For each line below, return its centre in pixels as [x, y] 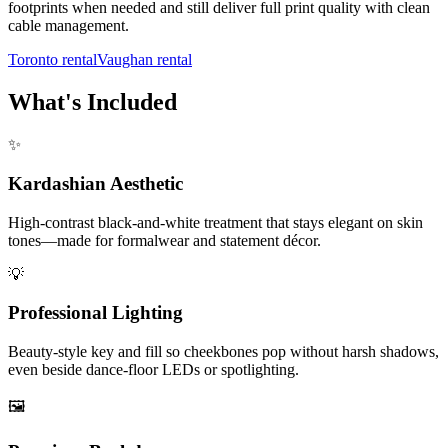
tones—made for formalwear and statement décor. [164, 240]
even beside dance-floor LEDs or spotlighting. [153, 369]
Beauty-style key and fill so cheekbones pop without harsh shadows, [223, 351]
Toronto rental [52, 60]
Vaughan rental [144, 60]
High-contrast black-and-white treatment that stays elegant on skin [215, 222]
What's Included [92, 102]
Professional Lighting [95, 313]
